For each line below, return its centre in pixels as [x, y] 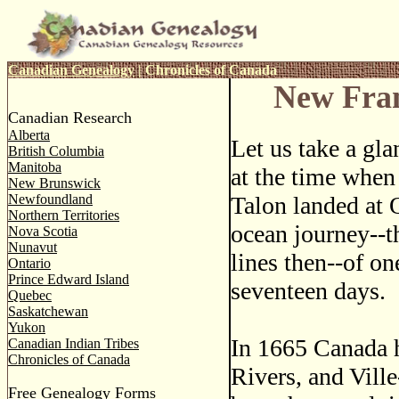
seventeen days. [308, 291]
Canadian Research [70, 118]
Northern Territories [64, 215]
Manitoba [35, 167]
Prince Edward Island [69, 279]
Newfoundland [50, 199]
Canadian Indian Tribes [73, 343]
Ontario [29, 263]
